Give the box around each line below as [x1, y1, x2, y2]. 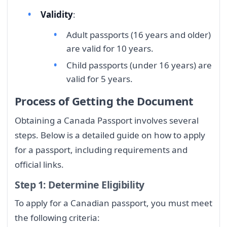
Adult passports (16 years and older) [66, 28, 211, 41]
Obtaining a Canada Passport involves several [15, 114, 199, 126]
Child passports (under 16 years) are [66, 59, 212, 71]
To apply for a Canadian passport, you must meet [15, 197, 212, 209]
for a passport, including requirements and [15, 143, 187, 156]
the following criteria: [15, 212, 100, 224]
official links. [15, 158, 64, 170]
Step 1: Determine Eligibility [15, 178, 144, 192]
